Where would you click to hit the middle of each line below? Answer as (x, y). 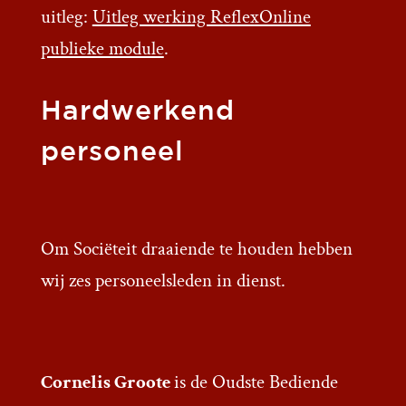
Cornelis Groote (107, 382)
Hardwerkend (137, 112)
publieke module (102, 49)
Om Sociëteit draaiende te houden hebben (196, 249)
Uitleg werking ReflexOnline (201, 17)
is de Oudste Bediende (256, 382)
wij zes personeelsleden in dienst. (163, 281)
